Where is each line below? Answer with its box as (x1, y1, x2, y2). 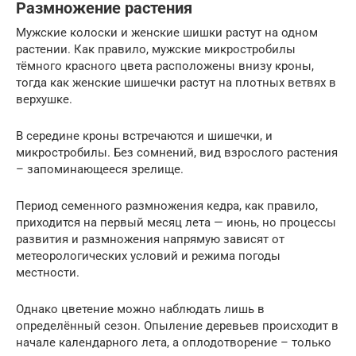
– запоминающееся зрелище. (16, 161, 184, 176)
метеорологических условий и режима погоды (16, 248, 281, 263)
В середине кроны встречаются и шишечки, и (16, 128, 273, 143)
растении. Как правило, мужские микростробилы (16, 41, 296, 56)
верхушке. (16, 91, 72, 106)
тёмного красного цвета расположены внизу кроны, (16, 58, 314, 73)
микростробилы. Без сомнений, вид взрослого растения (16, 145, 338, 160)
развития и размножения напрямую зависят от (16, 231, 284, 246)
